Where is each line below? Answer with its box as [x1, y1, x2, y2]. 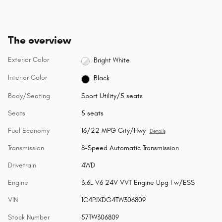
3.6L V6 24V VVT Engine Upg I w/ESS [81, 178, 195, 187]
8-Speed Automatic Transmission [81, 143, 179, 152]
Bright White [94, 55, 130, 64]
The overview [8, 34, 71, 47]
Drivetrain [8, 161, 36, 169]
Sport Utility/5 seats [81, 91, 143, 100]
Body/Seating [8, 91, 50, 100]
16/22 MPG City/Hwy [81, 126, 146, 135]
